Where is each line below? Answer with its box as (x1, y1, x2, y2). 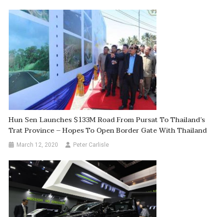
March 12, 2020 (16, 141, 59, 148)
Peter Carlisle (73, 141, 109, 148)
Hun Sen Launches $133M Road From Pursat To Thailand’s (9, 114, 205, 125)
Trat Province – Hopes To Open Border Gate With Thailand (9, 124, 207, 136)
